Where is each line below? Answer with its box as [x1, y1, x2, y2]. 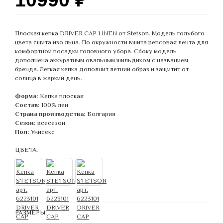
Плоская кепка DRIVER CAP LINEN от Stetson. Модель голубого [15, 29, 205, 37]
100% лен [41, 101, 68, 109]
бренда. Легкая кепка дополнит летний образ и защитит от [15, 65, 189, 73]
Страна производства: [15, 110, 86, 117]
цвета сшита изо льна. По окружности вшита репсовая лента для [15, 38, 208, 46]
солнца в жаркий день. [15, 74, 82, 82]
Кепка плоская [40, 92, 84, 100]
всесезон [37, 118, 65, 126]
